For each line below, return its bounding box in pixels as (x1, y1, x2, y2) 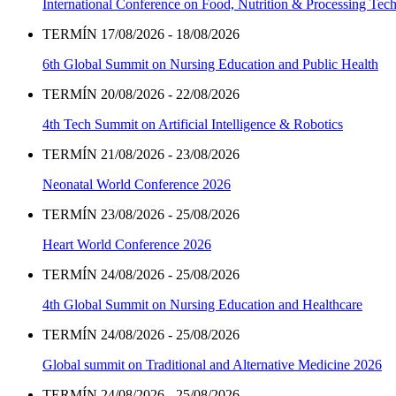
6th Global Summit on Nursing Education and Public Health (42, 57, 378, 72)
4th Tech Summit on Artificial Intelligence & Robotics (42, 117, 343, 133)
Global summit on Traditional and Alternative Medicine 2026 (42, 357, 382, 373)
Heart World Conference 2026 (42, 237, 211, 253)
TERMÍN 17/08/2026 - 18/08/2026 (42, 27, 240, 42)
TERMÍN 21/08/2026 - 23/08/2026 (42, 147, 240, 163)
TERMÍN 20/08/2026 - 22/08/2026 (42, 87, 240, 103)
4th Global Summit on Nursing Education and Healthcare (42, 297, 362, 313)
